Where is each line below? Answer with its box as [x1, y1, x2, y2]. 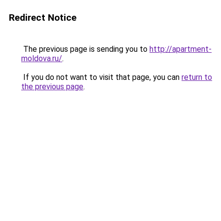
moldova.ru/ [21, 54, 62, 63]
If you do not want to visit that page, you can [21, 73, 182, 82]
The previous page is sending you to [21, 44, 149, 54]
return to [182, 73, 212, 82]
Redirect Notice [9, 12, 76, 23]
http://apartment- [149, 44, 212, 54]
